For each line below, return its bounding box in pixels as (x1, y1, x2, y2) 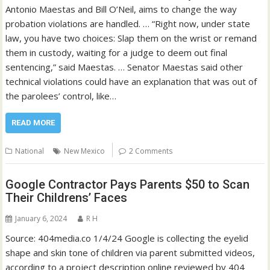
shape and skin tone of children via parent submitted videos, (5, 246, 256, 259)
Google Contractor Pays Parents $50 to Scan (5, 177, 250, 192)
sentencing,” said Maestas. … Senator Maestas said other (5, 61, 243, 74)
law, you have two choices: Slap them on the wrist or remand (5, 32, 257, 45)
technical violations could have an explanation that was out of (5, 75, 257, 88)
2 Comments (129, 146, 173, 157)
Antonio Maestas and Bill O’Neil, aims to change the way (5, 3, 237, 16)
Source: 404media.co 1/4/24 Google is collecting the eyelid (5, 231, 249, 244)
